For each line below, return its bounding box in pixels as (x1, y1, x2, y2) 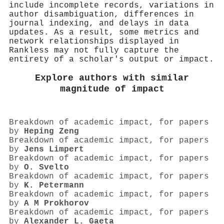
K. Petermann (24, 181, 84, 190)
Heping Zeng (24, 127, 79, 136)
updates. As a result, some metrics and (9, 27, 199, 37)
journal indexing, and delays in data (9, 18, 189, 28)
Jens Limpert (24, 145, 84, 154)
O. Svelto (24, 163, 69, 172)
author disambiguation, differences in (9, 9, 194, 19)
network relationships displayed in (9, 36, 179, 46)
